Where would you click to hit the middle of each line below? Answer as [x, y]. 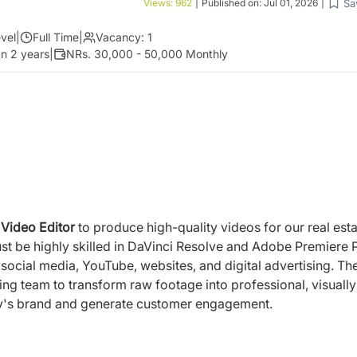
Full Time [56, 37]
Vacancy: [120, 37]
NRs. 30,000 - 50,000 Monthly [147, 54]
